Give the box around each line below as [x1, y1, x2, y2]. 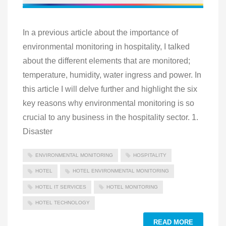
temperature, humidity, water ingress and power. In [23, 71, 201, 80]
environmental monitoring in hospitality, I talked [23, 42, 190, 51]
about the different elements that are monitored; [23, 56, 190, 66]
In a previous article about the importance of [23, 28, 178, 37]
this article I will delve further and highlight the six [23, 85, 197, 94]
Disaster [23, 127, 52, 136]
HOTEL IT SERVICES [35, 184, 86, 190]
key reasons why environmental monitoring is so [23, 99, 194, 108]
